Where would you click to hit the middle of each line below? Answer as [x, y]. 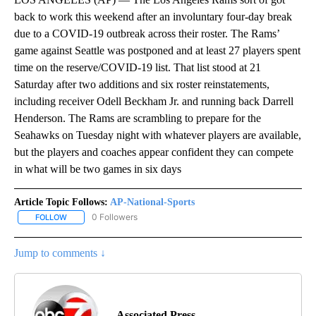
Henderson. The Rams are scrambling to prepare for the [138, 119]
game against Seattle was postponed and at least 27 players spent [157, 51]
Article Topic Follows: [61, 202]
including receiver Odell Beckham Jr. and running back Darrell [154, 102]
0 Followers [115, 217]
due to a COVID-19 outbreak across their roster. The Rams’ [147, 34]
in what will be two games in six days [98, 169]
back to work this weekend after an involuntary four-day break [153, 17]
